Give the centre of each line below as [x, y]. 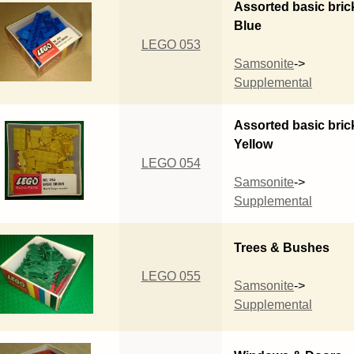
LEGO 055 [171, 276]
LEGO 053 [171, 44]
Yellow [254, 144]
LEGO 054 [171, 163]
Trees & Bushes [282, 247]
